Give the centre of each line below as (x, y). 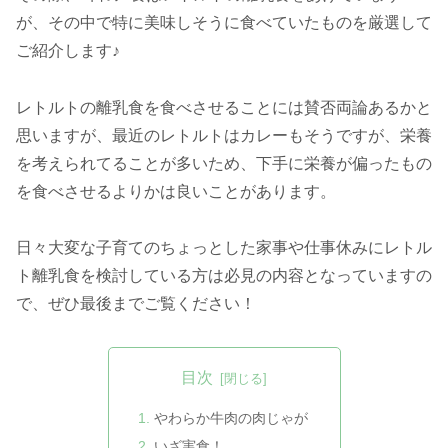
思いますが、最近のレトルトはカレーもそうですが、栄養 (224, 135)
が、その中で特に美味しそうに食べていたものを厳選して (224, 22)
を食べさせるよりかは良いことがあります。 (176, 191)
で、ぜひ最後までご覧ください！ (136, 304)
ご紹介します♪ (68, 50)
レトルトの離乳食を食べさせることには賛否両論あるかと (224, 107)
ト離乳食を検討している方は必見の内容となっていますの (224, 276)
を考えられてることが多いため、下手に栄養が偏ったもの (224, 163)
